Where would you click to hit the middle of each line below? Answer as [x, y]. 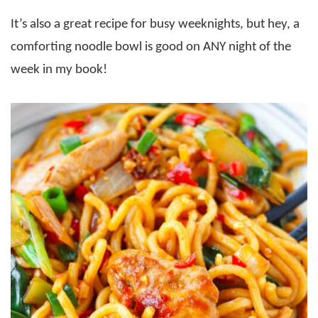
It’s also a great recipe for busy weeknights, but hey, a [155, 25]
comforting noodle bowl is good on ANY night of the [151, 48]
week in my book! [59, 70]
